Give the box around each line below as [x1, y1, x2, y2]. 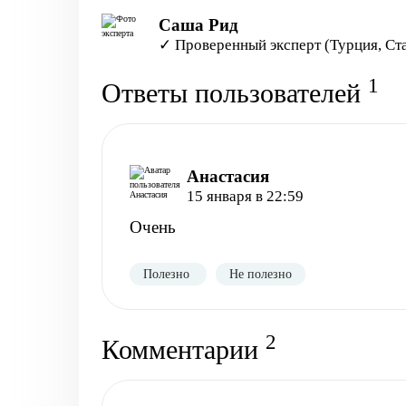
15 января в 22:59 [187, 188, 304, 205]
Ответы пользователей [101, 78, 368, 108]
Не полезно [229, 267, 292, 281]
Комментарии [101, 334, 266, 364]
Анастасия [187, 167, 270, 186]
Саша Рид [159, 15, 239, 34]
